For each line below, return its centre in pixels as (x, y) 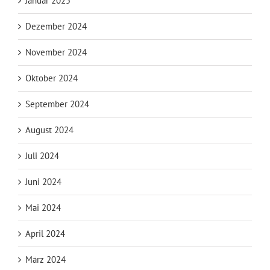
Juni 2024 (43, 181)
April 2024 (45, 233)
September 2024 (57, 104)
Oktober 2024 (52, 78)
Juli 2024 (42, 155)
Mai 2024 (43, 207)
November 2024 (56, 52)
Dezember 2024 (56, 26)
